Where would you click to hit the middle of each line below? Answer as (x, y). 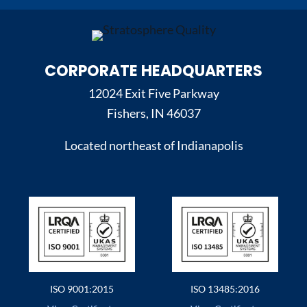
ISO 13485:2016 (225, 289)
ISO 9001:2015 (82, 289)
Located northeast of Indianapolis (153, 145)
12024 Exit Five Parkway (153, 94)
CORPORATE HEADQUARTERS (153, 71)
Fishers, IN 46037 (153, 114)
